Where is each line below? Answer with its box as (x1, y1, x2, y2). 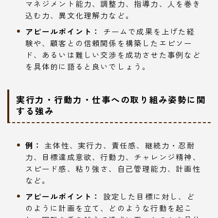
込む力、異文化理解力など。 (25, 9, 134, 20)
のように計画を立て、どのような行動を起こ (25, 202, 193, 213)
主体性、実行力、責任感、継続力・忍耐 (41, 139, 195, 150)
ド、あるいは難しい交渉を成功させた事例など (25, 49, 201, 60)
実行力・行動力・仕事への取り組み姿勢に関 (16, 92, 206, 106)
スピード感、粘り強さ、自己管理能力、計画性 (25, 163, 201, 174)
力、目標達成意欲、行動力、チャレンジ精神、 (25, 151, 201, 162)
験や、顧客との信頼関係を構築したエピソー (25, 37, 193, 48)
